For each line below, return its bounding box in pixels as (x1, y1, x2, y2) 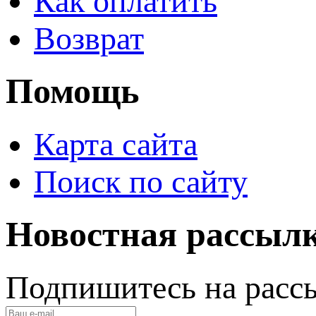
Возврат (34, 20, 144, 57)
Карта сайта (34, 126, 197, 163)
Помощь (6, 72, 139, 111)
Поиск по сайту (34, 164, 248, 200)
